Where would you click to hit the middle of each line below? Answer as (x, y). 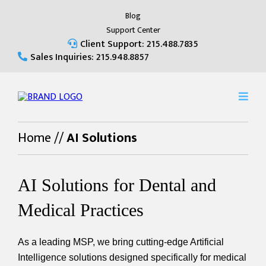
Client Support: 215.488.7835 (139, 44)
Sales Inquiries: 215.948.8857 (90, 57)
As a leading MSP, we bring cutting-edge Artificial (121, 242)
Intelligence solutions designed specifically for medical (132, 257)
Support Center (133, 30)
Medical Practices (81, 210)
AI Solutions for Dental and (117, 185)
